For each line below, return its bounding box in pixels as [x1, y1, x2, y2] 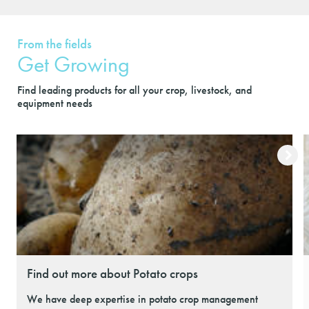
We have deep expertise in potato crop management [27, 292, 261, 307]
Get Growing [17, 50, 130, 79]
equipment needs [17, 96, 92, 111]
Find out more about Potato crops [27, 265, 198, 283]
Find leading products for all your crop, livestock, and [17, 83, 252, 98]
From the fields [17, 35, 92, 53]
